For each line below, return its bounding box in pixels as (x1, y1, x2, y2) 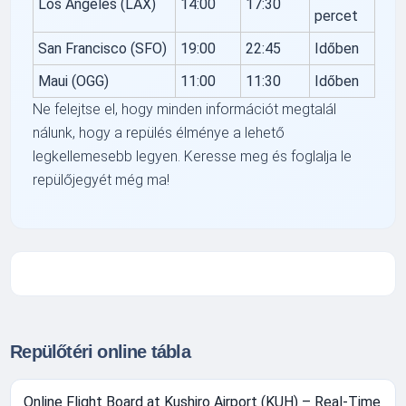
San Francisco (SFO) (38, 39, 168, 57)
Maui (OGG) (38, 72, 110, 90)
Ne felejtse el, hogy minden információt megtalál (33, 100, 337, 118)
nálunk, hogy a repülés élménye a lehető (33, 123, 285, 141)
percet (314, 6, 359, 24)
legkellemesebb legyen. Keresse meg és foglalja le (33, 147, 353, 165)
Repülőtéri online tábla (10, 341, 190, 362)
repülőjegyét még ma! (33, 170, 170, 188)
